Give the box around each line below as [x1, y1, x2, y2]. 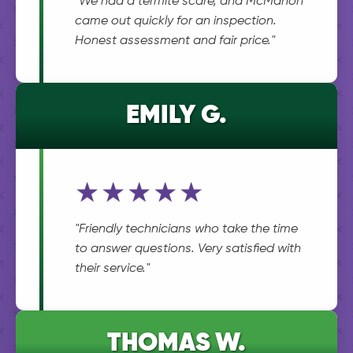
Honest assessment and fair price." [75, 35, 275, 47]
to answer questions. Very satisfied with [75, 243, 301, 255]
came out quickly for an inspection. [75, 15, 277, 28]
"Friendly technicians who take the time [75, 223, 298, 236]
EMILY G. [126, 103, 227, 128]
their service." [75, 262, 150, 275]
